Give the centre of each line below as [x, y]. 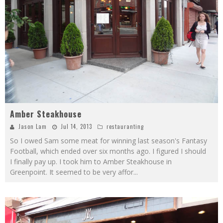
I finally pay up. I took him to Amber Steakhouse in [91, 162]
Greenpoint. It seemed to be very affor [72, 172]
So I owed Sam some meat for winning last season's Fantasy [109, 141]
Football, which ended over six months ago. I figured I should [108, 151]
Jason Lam [33, 127]
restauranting [125, 127]
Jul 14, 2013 [76, 127]
